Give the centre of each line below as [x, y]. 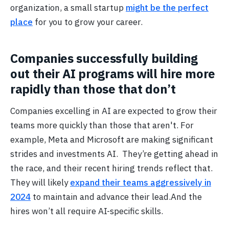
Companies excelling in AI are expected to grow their [114, 111]
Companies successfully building [104, 58]
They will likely [40, 183]
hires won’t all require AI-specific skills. [87, 211]
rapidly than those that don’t [93, 89]
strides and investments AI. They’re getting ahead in [114, 154]
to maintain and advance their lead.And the [116, 197]
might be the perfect [167, 7]
